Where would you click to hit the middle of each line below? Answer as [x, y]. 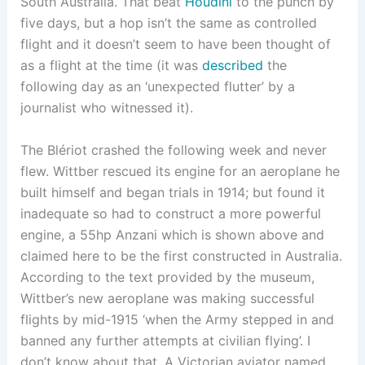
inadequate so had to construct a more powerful [170, 213]
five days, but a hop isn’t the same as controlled [168, 22]
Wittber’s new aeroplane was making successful [167, 298]
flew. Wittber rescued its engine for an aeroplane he [180, 171]
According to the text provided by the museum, [167, 277]
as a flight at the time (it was [111, 65]
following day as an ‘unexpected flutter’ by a [157, 86]
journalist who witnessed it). [106, 107]
